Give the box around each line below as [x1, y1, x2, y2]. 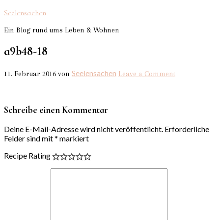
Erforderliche [165, 124, 209, 134]
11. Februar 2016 [4, 69, 56, 78]
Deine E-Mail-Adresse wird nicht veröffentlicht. [4, 124, 163, 134]
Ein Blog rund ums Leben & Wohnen [4, 26, 119, 34]
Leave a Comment [118, 69, 175, 78]
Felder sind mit [4, 134, 55, 143]
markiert [58, 134, 89, 143]
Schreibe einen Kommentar [4, 104, 108, 115]
